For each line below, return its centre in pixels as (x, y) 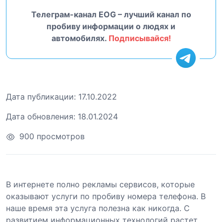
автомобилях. (80, 38)
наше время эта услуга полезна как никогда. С (98, 208)
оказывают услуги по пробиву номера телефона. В (106, 196)
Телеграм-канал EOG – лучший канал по (111, 15)
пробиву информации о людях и (111, 27)
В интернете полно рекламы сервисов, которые (100, 184)
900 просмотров (52, 136)
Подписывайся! (139, 38)
